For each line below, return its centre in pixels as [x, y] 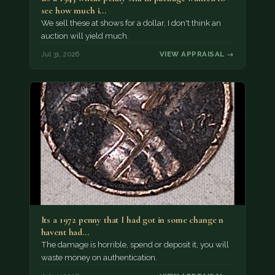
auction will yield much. [85, 36]
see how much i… [74, 10]
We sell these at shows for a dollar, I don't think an [131, 23]
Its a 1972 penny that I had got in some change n [132, 220]
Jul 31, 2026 [60, 54]
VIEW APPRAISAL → [197, 54]
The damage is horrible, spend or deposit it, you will [135, 245]
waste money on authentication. [99, 258]
